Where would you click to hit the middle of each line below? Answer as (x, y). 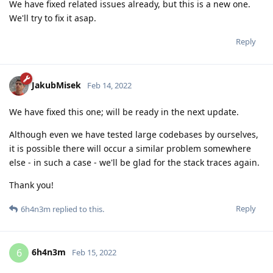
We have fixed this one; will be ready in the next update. (124, 112)
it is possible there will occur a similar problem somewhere (130, 149)
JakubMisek (56, 85)
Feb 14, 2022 (109, 85)
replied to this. (77, 209)
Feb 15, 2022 (94, 252)
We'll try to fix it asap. (53, 18)
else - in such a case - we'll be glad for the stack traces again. (134, 163)
